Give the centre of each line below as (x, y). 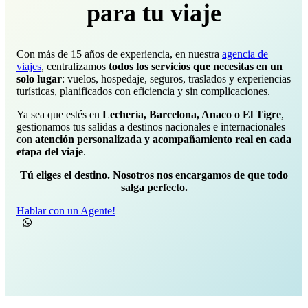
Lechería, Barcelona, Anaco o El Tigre (192, 114)
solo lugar (39, 78)
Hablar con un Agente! (66, 210)
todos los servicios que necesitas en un (196, 66)
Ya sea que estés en (59, 114)
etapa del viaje (50, 151)
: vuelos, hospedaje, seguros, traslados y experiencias (176, 78)
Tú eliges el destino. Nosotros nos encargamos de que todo (154, 175)
